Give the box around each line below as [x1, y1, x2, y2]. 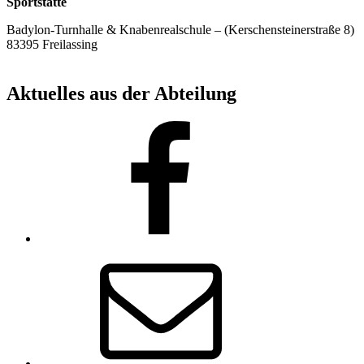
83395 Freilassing [6, 37, 97, 51]
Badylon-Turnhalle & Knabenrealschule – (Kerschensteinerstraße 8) [6, 22, 354, 37]
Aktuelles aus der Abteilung [6, 82, 236, 104]
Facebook [38, 119, 89, 134]
